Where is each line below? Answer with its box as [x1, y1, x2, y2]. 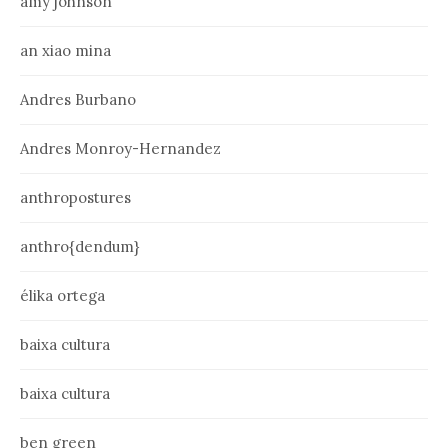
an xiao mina [20, 41, 111, 61]
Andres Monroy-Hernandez [20, 139, 221, 159]
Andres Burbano [20, 90, 136, 110]
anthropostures [20, 188, 131, 208]
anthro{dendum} [20, 237, 139, 257]
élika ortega [20, 286, 105, 306]
